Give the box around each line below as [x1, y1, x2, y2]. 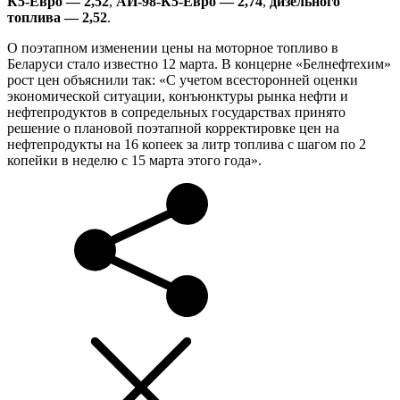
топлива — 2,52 [7, 9, 107, 25]
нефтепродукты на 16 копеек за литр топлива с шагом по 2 [7, 136, 366, 152]
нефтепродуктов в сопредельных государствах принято [7, 104, 346, 120]
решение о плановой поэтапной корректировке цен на [7, 120, 339, 136]
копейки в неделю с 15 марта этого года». [7, 152, 262, 168]
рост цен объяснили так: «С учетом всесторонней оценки [7, 71, 358, 87]
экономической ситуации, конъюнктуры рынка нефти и [7, 87, 348, 104]
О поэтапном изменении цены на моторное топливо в [7, 39, 338, 55]
